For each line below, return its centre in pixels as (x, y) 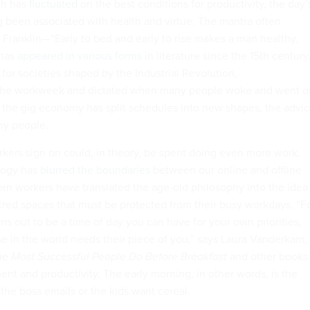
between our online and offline (226, 169)
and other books (269, 256)
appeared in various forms (80, 55)
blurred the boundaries (95, 169)
